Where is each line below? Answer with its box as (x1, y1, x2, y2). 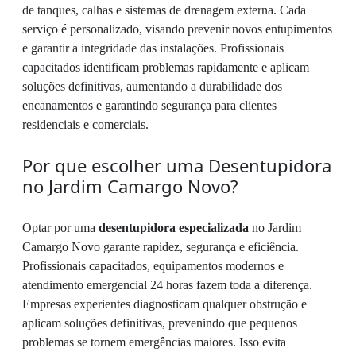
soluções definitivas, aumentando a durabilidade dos (22, 79, 282, 94)
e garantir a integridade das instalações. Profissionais (22, 41, 284, 56)
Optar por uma (22, 221, 99, 235)
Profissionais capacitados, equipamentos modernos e (22, 259, 284, 273)
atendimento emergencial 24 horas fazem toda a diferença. (22, 278, 312, 292)
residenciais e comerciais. (22, 118, 149, 132)
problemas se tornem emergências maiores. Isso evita (22, 335, 286, 350)
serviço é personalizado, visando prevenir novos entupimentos (22, 22, 332, 37)
